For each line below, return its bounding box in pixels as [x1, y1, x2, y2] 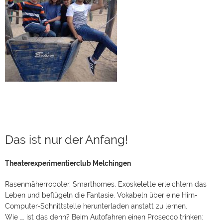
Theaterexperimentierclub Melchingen [5, 148, 131, 156]
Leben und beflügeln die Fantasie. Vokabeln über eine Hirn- [5, 180, 198, 188]
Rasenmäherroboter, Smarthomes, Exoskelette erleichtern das [5, 169, 207, 177]
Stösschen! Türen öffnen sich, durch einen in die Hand [5, 213, 179, 221]
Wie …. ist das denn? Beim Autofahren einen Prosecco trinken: [5, 202, 203, 210]
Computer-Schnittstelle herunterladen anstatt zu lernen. [5, 191, 187, 199]
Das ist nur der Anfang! [5, 121, 128, 136]
